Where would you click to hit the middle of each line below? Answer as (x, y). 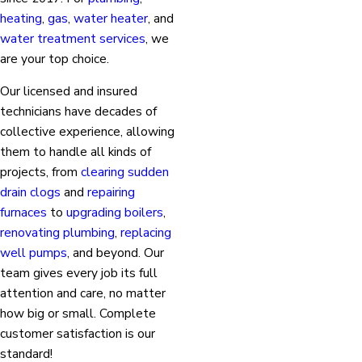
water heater (111, 18)
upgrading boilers (115, 213)
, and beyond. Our (116, 253)
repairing (111, 192)
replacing (146, 233)
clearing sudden (125, 172)
